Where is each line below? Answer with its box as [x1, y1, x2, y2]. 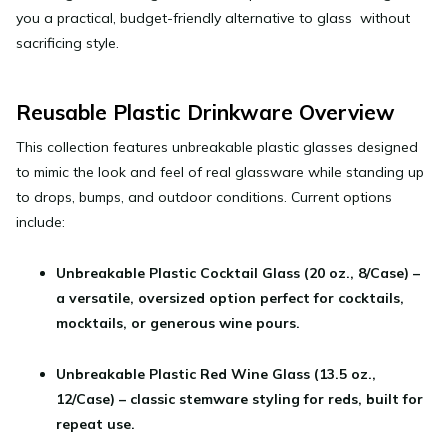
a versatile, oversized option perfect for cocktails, [56, 289, 404, 308]
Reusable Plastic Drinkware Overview [16, 98, 395, 125]
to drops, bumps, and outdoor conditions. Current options [16, 188, 392, 207]
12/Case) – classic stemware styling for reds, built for [56, 390, 423, 409]
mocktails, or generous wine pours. [56, 314, 300, 333]
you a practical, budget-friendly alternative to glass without [16, 8, 410, 27]
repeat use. [56, 415, 135, 434]
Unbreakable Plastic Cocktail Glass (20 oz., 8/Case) [56, 264, 409, 283]
